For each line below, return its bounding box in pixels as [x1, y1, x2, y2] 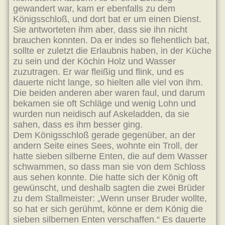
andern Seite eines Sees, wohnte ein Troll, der [13, 141, 198, 151]
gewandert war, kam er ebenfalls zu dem [13, 4, 175, 14]
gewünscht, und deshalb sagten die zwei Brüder [13, 183, 205, 193]
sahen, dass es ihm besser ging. [13, 120, 143, 130]
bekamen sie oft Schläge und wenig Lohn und [13, 98, 196, 108]
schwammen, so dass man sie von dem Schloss [13, 162, 205, 172]
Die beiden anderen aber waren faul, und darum [13, 88, 205, 98]
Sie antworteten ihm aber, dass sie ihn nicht [13, 25, 187, 35]
